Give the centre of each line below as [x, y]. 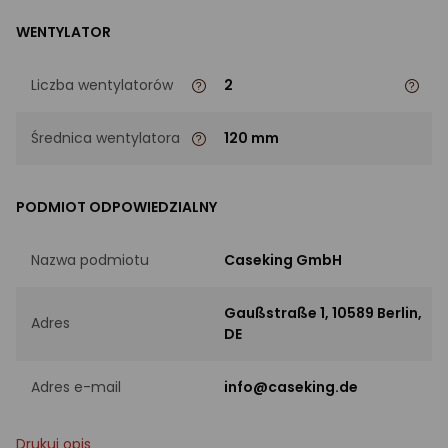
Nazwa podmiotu [90, 259]
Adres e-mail [76, 386]
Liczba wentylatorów [102, 84]
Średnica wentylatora [105, 137]
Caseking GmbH [283, 259]
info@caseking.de [291, 386]
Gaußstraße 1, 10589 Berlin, [323, 312]
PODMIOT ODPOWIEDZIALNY [116, 206]
